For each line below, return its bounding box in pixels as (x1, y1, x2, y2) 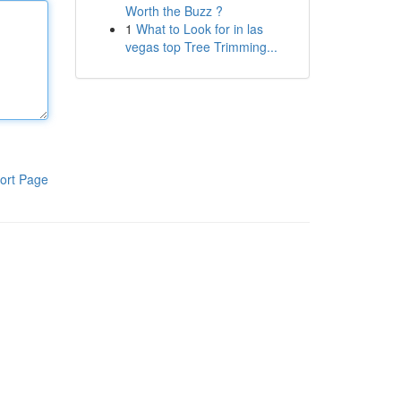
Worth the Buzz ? (124, 2, 223, 20)
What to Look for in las (135, 20, 263, 38)
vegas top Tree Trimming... (124, 38, 277, 55)
